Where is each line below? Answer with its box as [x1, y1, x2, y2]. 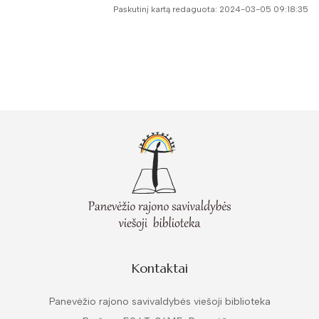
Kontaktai [131, 260, 188, 276]
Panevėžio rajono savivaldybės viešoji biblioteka [48, 296, 271, 308]
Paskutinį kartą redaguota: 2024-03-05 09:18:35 [113, 4, 308, 15]
